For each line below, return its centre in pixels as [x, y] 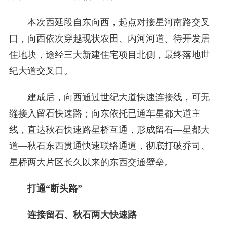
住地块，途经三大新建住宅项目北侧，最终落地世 [109, 55]
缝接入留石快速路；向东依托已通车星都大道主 [105, 113]
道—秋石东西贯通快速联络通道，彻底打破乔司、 [109, 146]
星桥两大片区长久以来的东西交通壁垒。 [91, 162]
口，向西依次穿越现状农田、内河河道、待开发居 [109, 39]
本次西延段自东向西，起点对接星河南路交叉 [118, 22]
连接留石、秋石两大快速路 [82, 215]
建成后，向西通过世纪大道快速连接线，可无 [118, 97]
